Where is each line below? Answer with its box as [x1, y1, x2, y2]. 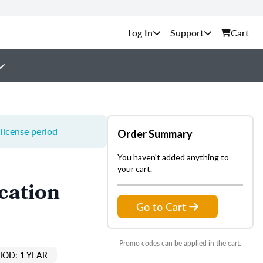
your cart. [117, 164, 152, 174]
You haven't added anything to [117, 152, 229, 162]
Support [170, 26, 204, 39]
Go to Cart [136, 199, 186, 214]
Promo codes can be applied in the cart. [119, 238, 241, 248]
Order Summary [117, 127, 193, 140]
